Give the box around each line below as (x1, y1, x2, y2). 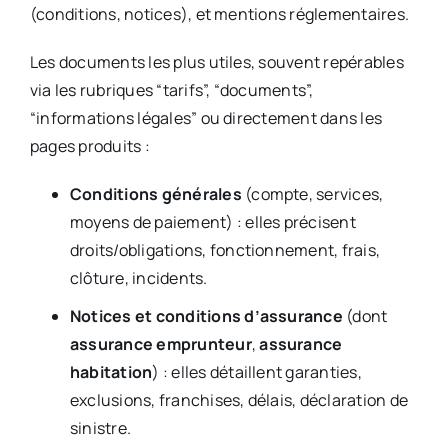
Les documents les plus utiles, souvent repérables (29, 51, 404, 74)
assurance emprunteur (69, 333, 252, 356)
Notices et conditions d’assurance (69, 305, 343, 328)
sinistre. (69, 417, 132, 440)
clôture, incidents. (69, 267, 208, 290)
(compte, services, (241, 183, 384, 206)
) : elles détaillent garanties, (152, 361, 362, 384)
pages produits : (29, 135, 150, 158)
